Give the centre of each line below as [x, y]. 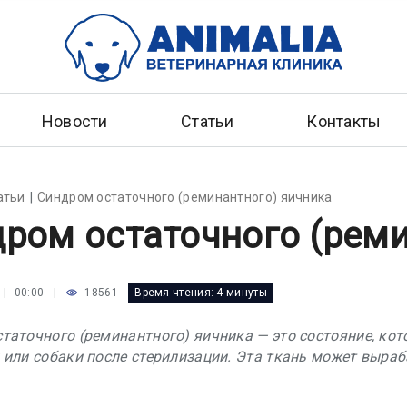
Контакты [344, 121]
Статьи [207, 121]
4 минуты [242, 292]
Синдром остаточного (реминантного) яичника [185, 197]
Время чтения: [176, 292]
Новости [74, 121]
